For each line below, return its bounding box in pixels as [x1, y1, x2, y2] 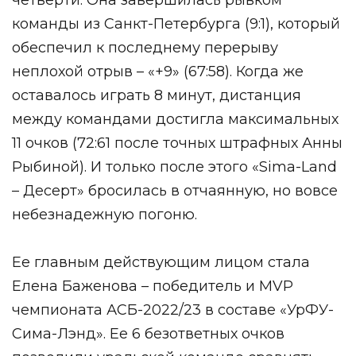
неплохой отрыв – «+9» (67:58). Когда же [12, 62, 304, 80]
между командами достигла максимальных [12, 110, 339, 128]
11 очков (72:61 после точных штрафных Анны [12, 133, 342, 152]
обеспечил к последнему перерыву [12, 38, 278, 56]
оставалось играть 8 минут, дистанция [12, 86, 301, 104]
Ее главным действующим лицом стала [12, 253, 310, 271]
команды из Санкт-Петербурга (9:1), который [12, 14, 340, 33]
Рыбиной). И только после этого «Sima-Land [12, 157, 337, 176]
